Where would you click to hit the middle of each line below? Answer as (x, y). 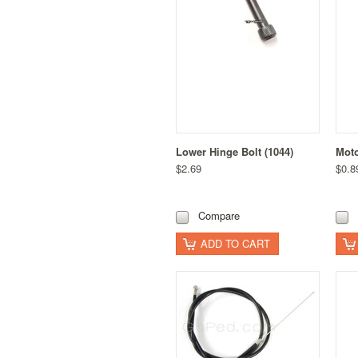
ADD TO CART (235, 243)
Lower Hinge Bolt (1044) (235, 152)
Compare (219, 216)
